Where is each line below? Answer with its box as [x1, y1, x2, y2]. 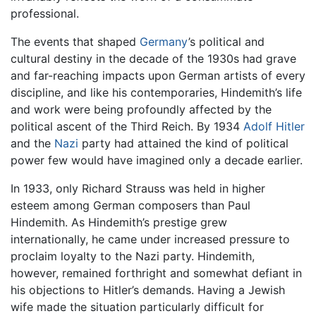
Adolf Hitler [243, 119, 305, 133]
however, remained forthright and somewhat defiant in [11, 265, 302, 280]
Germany [140, 34, 188, 49]
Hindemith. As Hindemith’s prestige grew [11, 214, 227, 229]
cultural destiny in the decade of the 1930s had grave [11, 51, 296, 66]
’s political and [188, 34, 265, 49]
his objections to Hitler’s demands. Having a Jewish [11, 282, 285, 297]
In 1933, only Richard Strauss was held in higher [11, 181, 265, 195]
